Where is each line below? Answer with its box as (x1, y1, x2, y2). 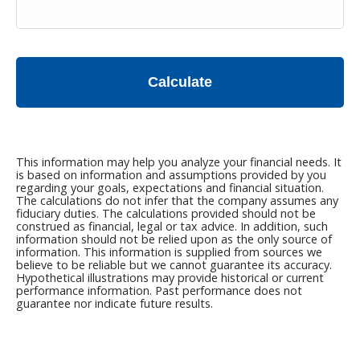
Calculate (148, 73, 212, 90)
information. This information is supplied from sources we (16, 244, 322, 260)
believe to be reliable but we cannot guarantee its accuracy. (16, 257, 332, 272)
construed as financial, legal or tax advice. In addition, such (16, 219, 328, 234)
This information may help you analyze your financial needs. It (16, 154, 342, 170)
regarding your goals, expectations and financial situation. (16, 180, 324, 195)
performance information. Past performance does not (16, 283, 302, 298)
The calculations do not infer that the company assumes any (16, 193, 338, 208)
